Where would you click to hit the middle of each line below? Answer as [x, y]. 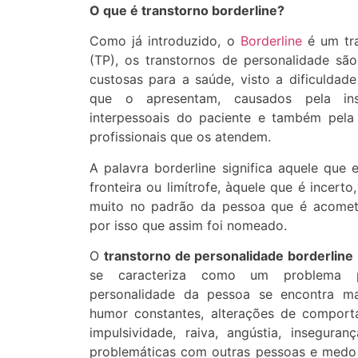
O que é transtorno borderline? [187, 10]
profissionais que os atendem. [180, 137]
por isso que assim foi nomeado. [188, 225]
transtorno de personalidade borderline [229, 256]
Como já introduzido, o [165, 41]
